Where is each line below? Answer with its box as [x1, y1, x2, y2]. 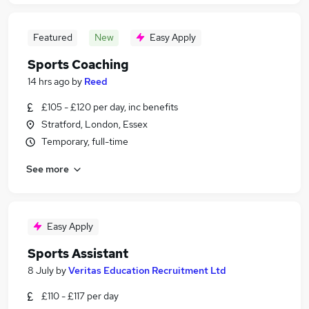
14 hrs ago [28, 75, 70, 88]
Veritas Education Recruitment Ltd [68, 264, 226, 277]
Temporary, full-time [41, 135, 128, 148]
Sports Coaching [28, 57, 129, 72]
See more [26, 162, 69, 175]
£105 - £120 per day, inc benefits [41, 101, 178, 113]
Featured [32, 31, 72, 43]
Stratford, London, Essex [41, 118, 148, 130]
